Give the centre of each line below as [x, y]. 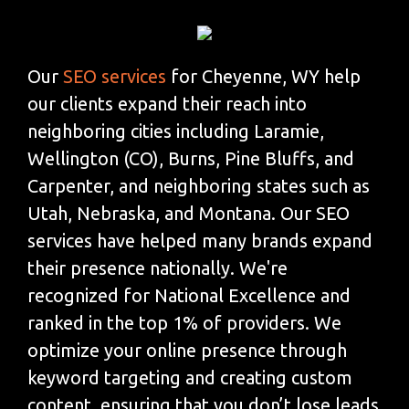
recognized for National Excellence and [189, 295]
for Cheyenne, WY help [263, 76]
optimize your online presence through [187, 350]
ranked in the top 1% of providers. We [184, 322]
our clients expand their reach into [167, 103]
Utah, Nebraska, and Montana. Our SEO [189, 213]
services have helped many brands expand [200, 240]
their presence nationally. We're [157, 267]
